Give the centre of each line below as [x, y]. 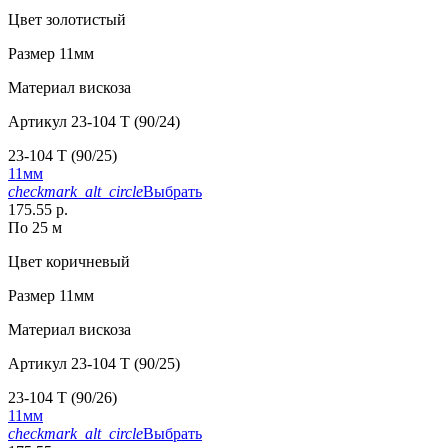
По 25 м [35, 228]
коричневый [86, 262]
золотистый [84, 20]
